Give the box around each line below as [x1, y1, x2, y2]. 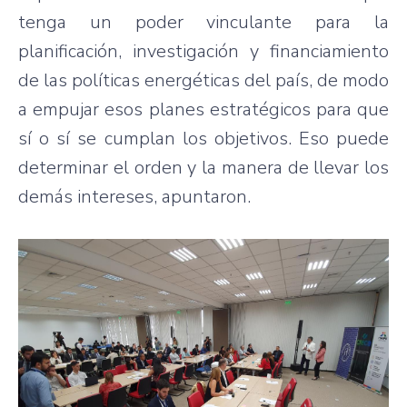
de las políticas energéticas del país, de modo [18, 67, 389, 93]
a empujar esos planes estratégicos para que [18, 96, 389, 122]
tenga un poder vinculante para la [18, 9, 389, 35]
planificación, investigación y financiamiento [18, 38, 389, 64]
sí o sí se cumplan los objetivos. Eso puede [18, 125, 389, 151]
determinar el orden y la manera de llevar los [18, 154, 389, 180]
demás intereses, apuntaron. [18, 184, 251, 209]
